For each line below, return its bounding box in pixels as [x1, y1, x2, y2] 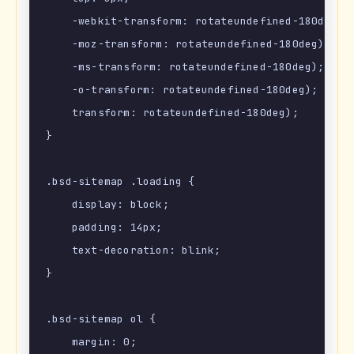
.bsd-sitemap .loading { [46, 175, 195, 189]
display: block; [46, 198, 169, 212]
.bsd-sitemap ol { [46, 312, 156, 326]
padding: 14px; [46, 220, 163, 235]
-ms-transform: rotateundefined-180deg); [46, 60, 325, 74]
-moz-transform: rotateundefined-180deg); [46, 37, 331, 51]
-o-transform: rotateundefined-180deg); [46, 83, 318, 97]
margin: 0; [46, 335, 137, 349]
